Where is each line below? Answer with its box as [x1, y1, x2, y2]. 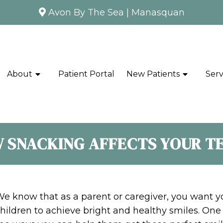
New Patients [126, 69, 180, 79]
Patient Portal [58, 69, 115, 79]
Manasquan [131, 7, 185, 18]
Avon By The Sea [48, 7, 124, 18]
